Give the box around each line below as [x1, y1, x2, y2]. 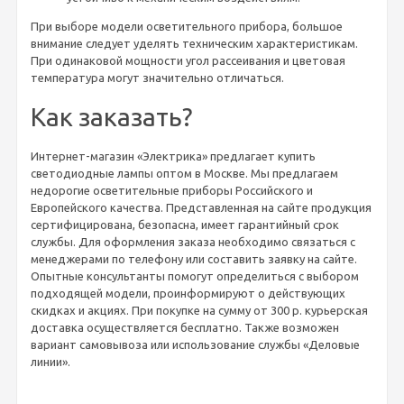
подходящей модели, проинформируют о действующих [31, 286, 345, 299]
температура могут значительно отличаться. [31, 70, 284, 84]
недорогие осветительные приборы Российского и [31, 183, 313, 197]
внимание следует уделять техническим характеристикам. [31, 36, 358, 50]
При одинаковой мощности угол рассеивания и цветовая [31, 53, 345, 67]
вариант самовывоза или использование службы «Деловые [31, 337, 360, 351]
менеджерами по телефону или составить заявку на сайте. [31, 252, 357, 265]
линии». [31, 354, 70, 368]
